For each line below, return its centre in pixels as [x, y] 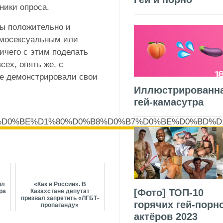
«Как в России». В [60, 184]
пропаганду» [60, 205]
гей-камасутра [169, 102]
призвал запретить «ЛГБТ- [60, 198]
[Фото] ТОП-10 [169, 192]
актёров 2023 [166, 216]
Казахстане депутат [60, 191]
